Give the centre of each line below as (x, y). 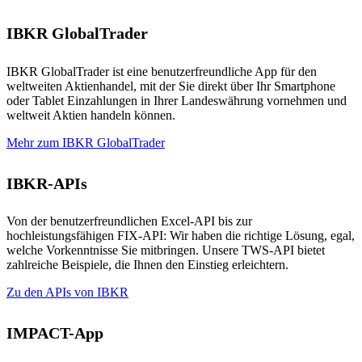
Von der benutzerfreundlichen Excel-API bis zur (129, 221)
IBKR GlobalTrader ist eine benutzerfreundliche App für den (162, 71)
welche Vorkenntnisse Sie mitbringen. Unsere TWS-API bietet (166, 250)
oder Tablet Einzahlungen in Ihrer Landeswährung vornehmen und (177, 100)
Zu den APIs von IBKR (67, 293)
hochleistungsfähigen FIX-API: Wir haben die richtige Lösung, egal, (181, 236)
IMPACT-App (55, 333)
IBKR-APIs (47, 183)
